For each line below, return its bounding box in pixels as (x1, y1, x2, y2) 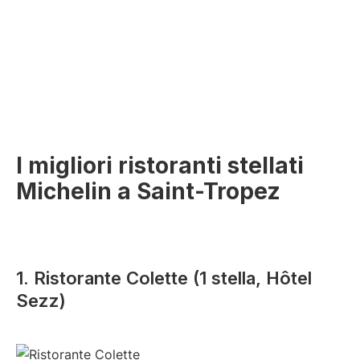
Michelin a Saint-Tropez (16, 178, 280, 206)
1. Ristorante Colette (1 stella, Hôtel (16, 268, 312, 289)
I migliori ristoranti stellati (16, 152, 304, 180)
